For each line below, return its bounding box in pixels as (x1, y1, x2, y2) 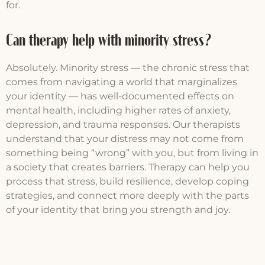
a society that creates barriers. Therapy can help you (6, 161, 250, 173)
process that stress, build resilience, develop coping (6, 176, 249, 188)
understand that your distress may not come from (6, 133, 244, 145)
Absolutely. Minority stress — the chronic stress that (6, 62, 250, 74)
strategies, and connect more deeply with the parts (6, 190, 249, 202)
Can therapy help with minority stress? (6, 33, 212, 49)
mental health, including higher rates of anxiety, (6, 105, 231, 117)
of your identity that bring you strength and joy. (6, 204, 230, 216)
